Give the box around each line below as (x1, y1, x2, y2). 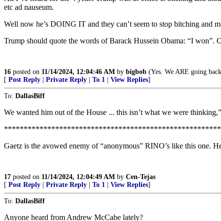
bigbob (126, 68, 147, 76)
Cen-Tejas (126, 173, 155, 181)
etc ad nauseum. (4, 3, 54, 12)
